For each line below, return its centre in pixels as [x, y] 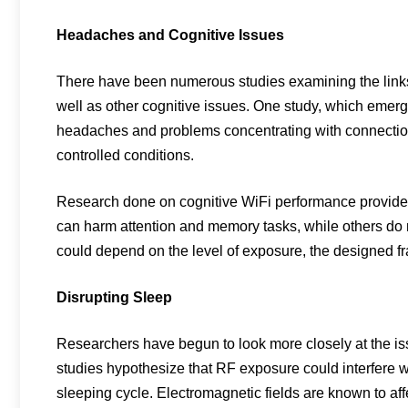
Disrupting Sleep [114, 297]
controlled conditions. [125, 155]
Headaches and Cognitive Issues [170, 35]
